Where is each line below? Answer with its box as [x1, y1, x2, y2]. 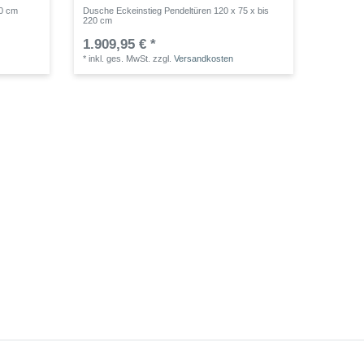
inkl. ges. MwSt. [89, 54, 151, 64]
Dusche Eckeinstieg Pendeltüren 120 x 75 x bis [83, 6, 270, 16]
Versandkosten [174, 54, 234, 64]
